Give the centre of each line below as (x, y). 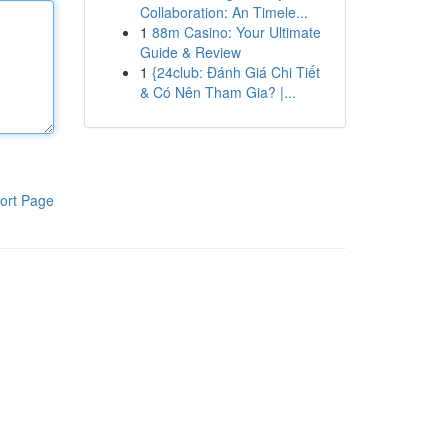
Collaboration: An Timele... (223, 12)
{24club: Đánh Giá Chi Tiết (235, 72)
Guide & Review (190, 52)
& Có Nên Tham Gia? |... (217, 92)
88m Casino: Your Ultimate (236, 32)
